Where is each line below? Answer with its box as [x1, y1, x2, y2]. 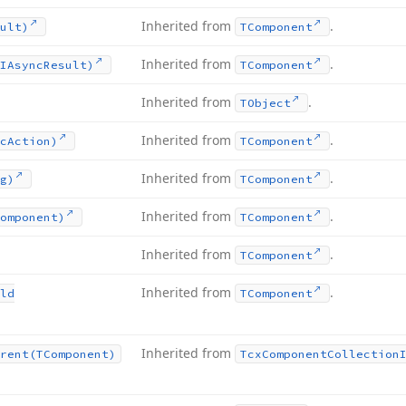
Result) [43, 58, 94, 72]
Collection [327, 347, 400, 361]
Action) [7, 134, 58, 148]
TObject [240, 96, 291, 110]
